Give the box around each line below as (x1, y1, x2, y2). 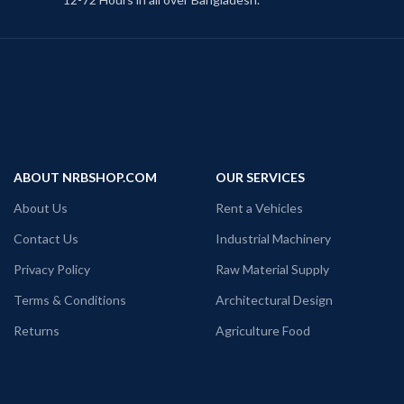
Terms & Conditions (14, 292, 126, 308)
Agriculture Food (216, 323, 310, 339)
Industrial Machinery (216, 231, 331, 247)
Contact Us (14, 231, 78, 247)
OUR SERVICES (216, 170, 305, 186)
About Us (14, 200, 68, 216)
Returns (14, 323, 60, 339)
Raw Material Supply (216, 262, 329, 278)
